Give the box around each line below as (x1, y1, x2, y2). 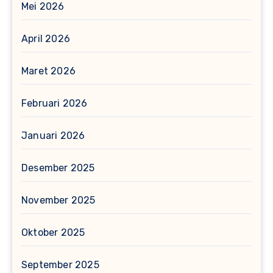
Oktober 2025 (21, 226, 85, 238)
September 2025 (21, 258, 99, 271)
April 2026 (21, 32, 70, 44)
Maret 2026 (21, 65, 76, 77)
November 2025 (21, 194, 96, 206)
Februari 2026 (21, 97, 88, 109)
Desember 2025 (21, 161, 95, 174)
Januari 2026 (21, 129, 85, 141)
